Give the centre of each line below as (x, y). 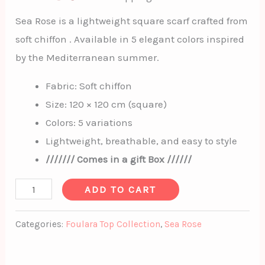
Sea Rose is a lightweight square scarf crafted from (132, 21)
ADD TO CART (121, 190)
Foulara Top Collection (113, 224)
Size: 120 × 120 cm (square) (106, 104)
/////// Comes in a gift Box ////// (119, 159)
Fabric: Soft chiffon (89, 86)
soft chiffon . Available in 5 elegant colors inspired (130, 39)
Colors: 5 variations (89, 123)
